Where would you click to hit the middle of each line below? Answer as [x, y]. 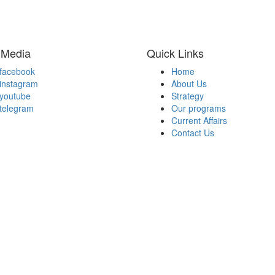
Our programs [199, 108]
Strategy [188, 96]
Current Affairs [199, 120]
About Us [189, 83]
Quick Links [175, 53]
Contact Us [193, 133]
